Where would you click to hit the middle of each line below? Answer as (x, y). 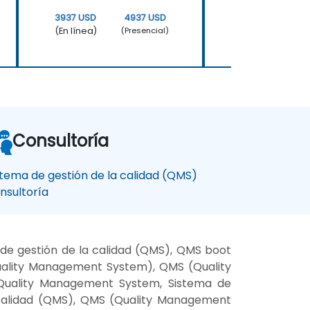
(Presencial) (145, 31)
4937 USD (145, 17)
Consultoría (60, 140)
